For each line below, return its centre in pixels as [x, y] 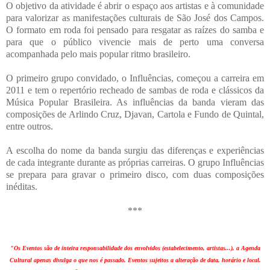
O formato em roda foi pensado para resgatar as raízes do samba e [135, 30]
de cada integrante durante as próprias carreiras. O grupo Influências [135, 162]
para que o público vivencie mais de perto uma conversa [135, 42]
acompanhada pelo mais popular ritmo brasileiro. [98, 54]
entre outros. [30, 126]
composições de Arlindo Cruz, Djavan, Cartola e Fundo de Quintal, [135, 114]
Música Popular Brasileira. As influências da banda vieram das [135, 102]
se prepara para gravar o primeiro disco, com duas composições [135, 174]
